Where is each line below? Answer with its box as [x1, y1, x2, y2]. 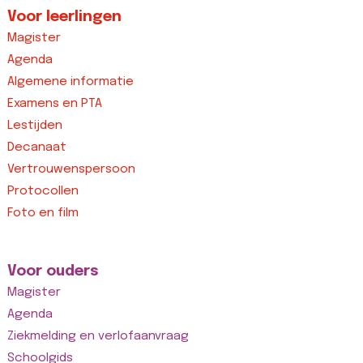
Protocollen [6, 184, 79, 198]
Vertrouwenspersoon [6, 162, 135, 176]
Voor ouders [6, 263, 99, 279]
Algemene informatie [6, 75, 134, 88]
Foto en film [6, 206, 79, 220]
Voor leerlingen [6, 9, 122, 24]
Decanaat [6, 140, 66, 154]
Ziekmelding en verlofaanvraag [6, 329, 189, 343]
